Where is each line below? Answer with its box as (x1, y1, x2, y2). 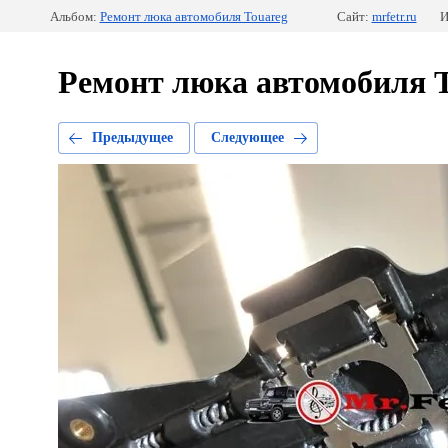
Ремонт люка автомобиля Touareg (99, 9, 288, 24)
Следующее (210, 130, 284, 146)
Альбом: (49, 9, 97, 24)
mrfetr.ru (371, 9, 417, 24)
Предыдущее (91, 130, 173, 146)
